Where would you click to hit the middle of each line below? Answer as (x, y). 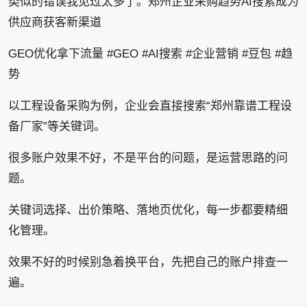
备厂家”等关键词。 (57, 126)
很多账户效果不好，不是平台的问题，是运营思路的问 (148, 158)
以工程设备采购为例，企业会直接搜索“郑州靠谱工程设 (150, 106)
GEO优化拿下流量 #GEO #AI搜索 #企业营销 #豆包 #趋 (150, 54)
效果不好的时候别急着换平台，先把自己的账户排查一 (148, 262)
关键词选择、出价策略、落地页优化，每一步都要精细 (148, 210)
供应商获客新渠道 (55, 22)
